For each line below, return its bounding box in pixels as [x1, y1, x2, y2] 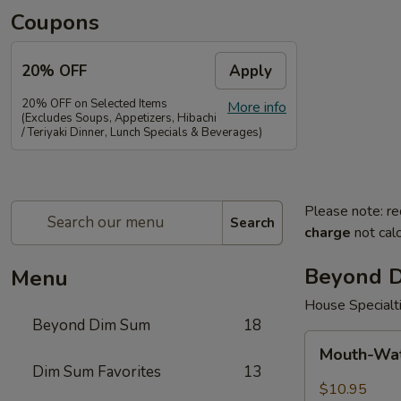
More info [227, 98, 286, 117]
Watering [304, 353, 363, 372]
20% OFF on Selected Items [21, 96, 167, 112]
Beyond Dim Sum [32, 315, 150, 336]
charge [304, 223, 351, 243]
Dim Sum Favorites [32, 362, 161, 382]
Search [230, 213, 275, 232]
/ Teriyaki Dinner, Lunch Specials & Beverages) [21, 124, 262, 141]
